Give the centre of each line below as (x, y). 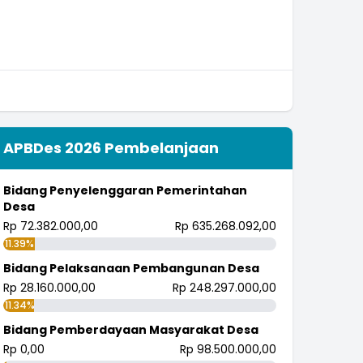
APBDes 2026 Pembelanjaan (111, 148)
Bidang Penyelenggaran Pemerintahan (126, 190)
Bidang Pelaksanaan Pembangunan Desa (132, 268)
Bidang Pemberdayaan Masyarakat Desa (131, 330)
